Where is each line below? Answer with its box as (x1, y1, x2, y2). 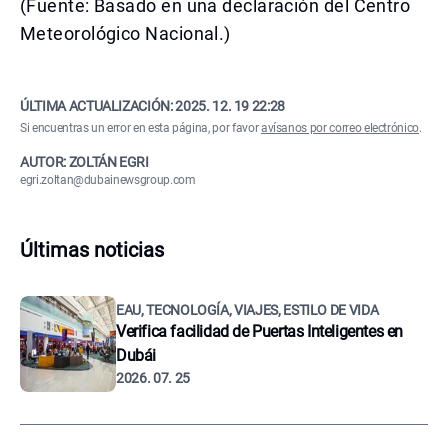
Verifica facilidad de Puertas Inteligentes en (116, 322, 404, 341)
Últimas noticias (20, 238, 164, 262)
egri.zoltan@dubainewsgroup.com (20, 173, 196, 187)
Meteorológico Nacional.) (20, 23, 231, 44)
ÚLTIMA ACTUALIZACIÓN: (20, 98, 176, 114)
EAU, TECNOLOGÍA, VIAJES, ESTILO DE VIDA (116, 302, 379, 318)
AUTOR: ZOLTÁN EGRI (20, 154, 149, 170)
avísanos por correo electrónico (260, 121, 420, 135)
